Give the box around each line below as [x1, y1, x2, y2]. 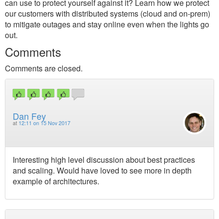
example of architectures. [13, 175, 99, 187]
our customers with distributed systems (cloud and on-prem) [5, 8, 210, 19]
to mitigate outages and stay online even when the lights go [5, 19, 209, 30]
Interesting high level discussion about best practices [13, 153, 195, 165]
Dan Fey [13, 109, 46, 123]
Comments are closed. [5, 63, 83, 74]
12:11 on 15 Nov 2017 [19, 119, 70, 127]
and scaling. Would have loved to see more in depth [13, 164, 192, 176]
